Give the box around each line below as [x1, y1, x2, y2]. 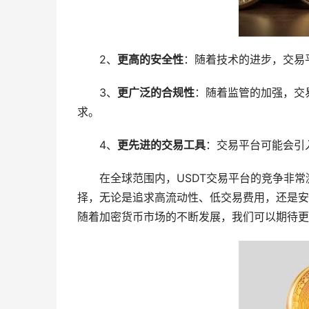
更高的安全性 [117, 53, 183, 66]
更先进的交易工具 [117, 139, 206, 152]
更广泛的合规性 [117, 86, 195, 99]
